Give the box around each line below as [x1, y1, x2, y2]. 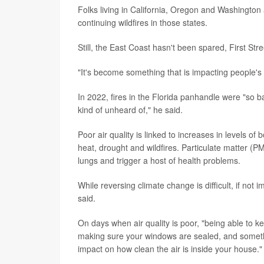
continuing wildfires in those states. [78, 16, 207, 28]
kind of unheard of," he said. [78, 104, 183, 115]
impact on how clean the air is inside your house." [78, 243, 262, 255]
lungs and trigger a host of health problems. [78, 154, 240, 166]
